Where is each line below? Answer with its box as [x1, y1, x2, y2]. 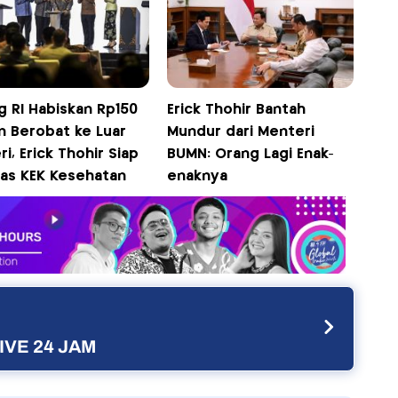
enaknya [167, 170, 228, 184]
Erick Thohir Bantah [167, 103, 306, 117]
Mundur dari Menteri [167, 125, 315, 139]
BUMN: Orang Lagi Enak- [167, 147, 335, 162]
